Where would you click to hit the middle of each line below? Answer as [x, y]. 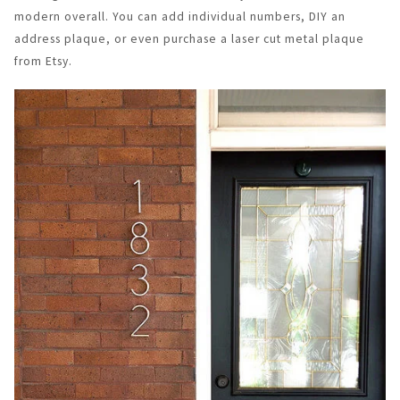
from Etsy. [43, 62]
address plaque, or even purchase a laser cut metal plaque [189, 39]
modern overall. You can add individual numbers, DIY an [180, 17]
